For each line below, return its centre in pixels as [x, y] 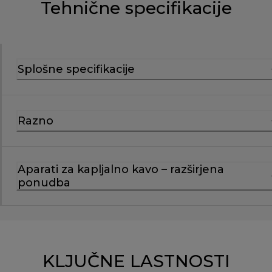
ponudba [44, 182]
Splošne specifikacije [76, 69]
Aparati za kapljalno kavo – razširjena [121, 169]
